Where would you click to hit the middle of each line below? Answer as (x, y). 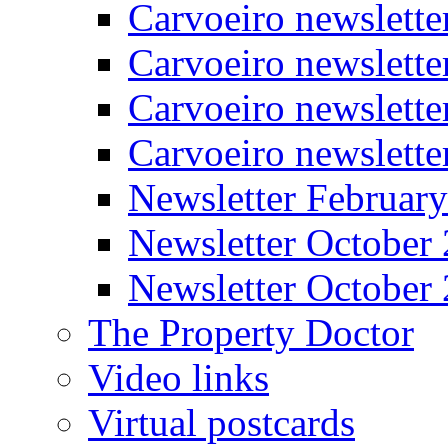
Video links (178, 377)
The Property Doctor (251, 332)
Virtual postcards (221, 422)
